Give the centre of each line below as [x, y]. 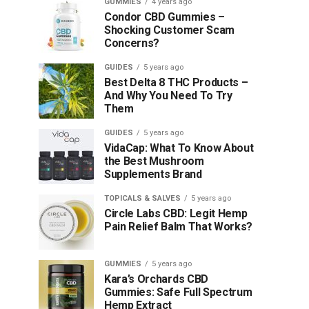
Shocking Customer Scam [169, 30]
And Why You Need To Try [168, 96]
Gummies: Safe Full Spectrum [178, 292]
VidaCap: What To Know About [179, 148]
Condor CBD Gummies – [165, 17]
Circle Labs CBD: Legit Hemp [176, 213]
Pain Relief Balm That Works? [179, 227]
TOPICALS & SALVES [142, 198]
